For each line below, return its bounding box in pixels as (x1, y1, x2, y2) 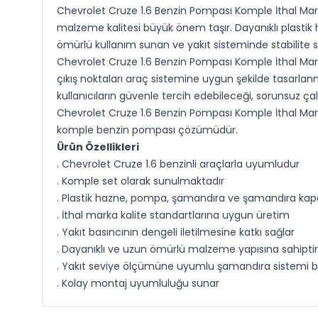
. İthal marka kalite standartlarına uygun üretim (56, 208, 290, 222)
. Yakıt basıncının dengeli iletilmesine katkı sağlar (56, 225, 295, 239)
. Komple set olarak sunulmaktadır (56, 174, 224, 188)
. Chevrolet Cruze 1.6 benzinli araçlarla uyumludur (56, 157, 300, 171)
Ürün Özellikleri (56, 140, 139, 154)
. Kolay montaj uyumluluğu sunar (56, 276, 219, 290)
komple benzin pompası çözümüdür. (56, 123, 238, 137)
